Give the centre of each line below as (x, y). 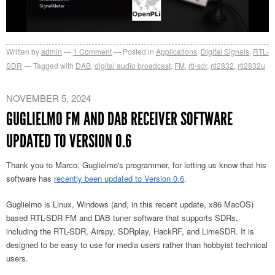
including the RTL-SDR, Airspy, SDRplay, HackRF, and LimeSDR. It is (130, 231)
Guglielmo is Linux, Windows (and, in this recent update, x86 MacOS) (130, 204)
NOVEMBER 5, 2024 (48, 98)
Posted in (138, 51)
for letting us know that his (218, 165)
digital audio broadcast (133, 65)
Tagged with (53, 65)
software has (30, 178)
